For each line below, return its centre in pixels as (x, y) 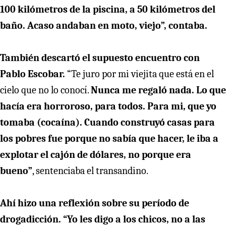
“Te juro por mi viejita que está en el (140, 74)
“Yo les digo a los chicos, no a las (134, 219)
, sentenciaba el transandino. (90, 171)
